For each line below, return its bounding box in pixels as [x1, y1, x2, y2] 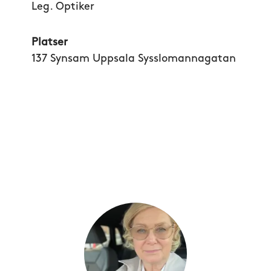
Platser [31, 37, 68, 48]
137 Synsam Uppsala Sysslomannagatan [31, 53, 236, 65]
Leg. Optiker [31, 1, 94, 13]
